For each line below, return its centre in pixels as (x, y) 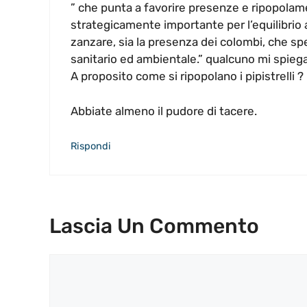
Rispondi (91, 146)
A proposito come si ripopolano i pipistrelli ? (187, 76)
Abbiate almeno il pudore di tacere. (164, 111)
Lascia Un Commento (154, 226)
